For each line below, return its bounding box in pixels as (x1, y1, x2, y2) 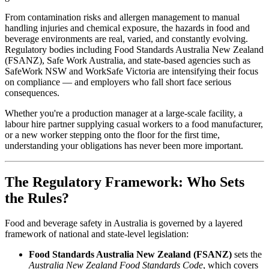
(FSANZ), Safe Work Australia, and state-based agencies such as (5, 55, 250, 65)
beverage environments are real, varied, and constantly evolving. (5, 33, 248, 44)
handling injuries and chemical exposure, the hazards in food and (5, 22, 250, 33)
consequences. (5, 87, 59, 98)
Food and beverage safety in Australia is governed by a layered (5, 218, 243, 229)
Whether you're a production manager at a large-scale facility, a (5, 107, 243, 118)
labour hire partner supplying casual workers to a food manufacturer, (5, 118, 263, 129)
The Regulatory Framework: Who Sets (5, 174, 244, 190)
